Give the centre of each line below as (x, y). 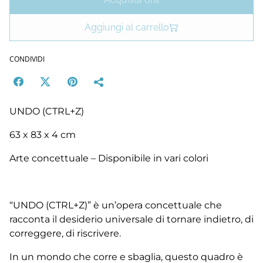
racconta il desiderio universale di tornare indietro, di (131, 219)
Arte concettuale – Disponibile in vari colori (109, 158)
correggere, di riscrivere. (65, 233)
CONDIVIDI (27, 59)
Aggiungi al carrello (127, 27)
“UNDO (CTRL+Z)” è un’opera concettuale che (116, 205)
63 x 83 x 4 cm (43, 135)
